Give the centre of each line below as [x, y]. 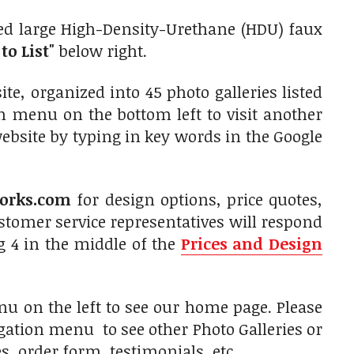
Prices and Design [252, 244]
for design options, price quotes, [197, 200]
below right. [107, 51]
